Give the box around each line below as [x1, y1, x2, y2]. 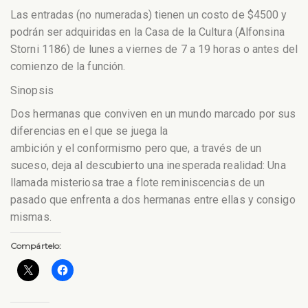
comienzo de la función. [10, 60, 126, 74]
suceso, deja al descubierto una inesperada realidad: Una [10, 159, 286, 173]
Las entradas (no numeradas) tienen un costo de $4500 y [10, 8, 287, 22]
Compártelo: [10, 241, 62, 252]
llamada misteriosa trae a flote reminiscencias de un [10, 176, 265, 190]
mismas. [10, 210, 52, 224]
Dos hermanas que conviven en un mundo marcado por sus [10, 107, 296, 121]
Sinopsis [10, 83, 54, 97]
